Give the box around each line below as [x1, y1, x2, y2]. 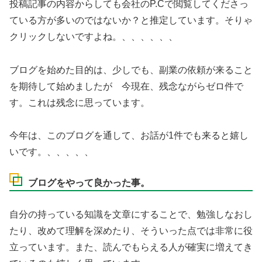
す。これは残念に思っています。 [9, 97, 150, 108]
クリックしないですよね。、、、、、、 [9, 31, 178, 42]
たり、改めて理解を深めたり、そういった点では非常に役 [9, 226, 253, 236]
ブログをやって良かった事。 [28, 178, 150, 188]
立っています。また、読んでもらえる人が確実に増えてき [9, 242, 253, 253]
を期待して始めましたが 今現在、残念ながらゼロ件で [9, 81, 243, 91]
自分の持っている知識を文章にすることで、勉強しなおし [9, 209, 253, 220]
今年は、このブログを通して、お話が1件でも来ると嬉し [9, 130, 249, 141]
